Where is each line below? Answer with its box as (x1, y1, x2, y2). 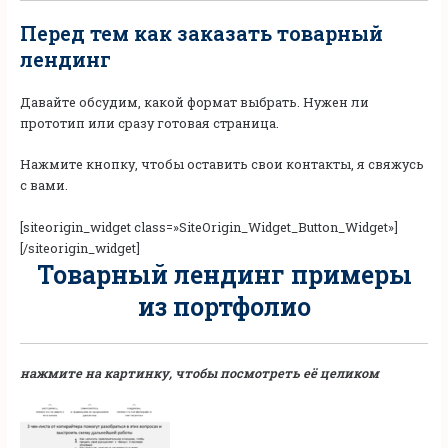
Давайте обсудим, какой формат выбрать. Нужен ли (19, 93, 369, 110)
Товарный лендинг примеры (36, 257, 412, 291)
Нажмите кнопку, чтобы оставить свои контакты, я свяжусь (19, 156, 424, 173)
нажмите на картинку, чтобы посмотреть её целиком (19, 364, 379, 381)
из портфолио (137, 289, 311, 323)
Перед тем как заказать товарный (19, 19, 383, 46)
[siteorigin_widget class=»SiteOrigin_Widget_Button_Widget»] (19, 218, 398, 235)
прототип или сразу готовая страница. (19, 114, 279, 131)
